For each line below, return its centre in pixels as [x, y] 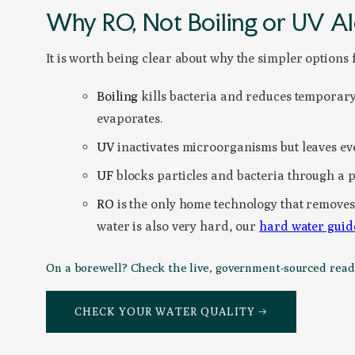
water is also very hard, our [178, 227]
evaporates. [130, 119]
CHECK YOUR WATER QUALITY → [172, 312]
